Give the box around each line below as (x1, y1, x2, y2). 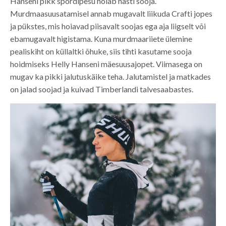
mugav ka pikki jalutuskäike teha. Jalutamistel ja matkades (10, 71, 211, 81)
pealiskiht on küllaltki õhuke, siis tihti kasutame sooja (10, 46, 192, 56)
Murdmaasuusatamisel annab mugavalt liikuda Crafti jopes (10, 8, 212, 18)
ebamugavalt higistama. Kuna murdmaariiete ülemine (10, 33, 192, 43)
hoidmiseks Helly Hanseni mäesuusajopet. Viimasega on (10, 59, 202, 69)
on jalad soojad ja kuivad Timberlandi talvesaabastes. (10, 84, 193, 94)
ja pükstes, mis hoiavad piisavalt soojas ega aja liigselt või (10, 21, 206, 31)
